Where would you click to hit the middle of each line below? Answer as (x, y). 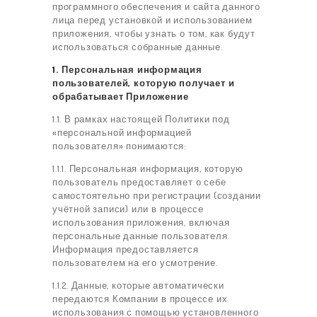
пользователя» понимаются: (120, 146)
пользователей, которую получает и (144, 83)
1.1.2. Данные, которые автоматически (138, 286)
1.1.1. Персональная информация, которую (148, 169)
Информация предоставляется (126, 249)
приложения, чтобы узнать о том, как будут (154, 34)
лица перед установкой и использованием (152, 20)
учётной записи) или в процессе (128, 209)
